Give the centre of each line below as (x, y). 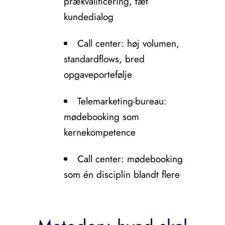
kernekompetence (99, 132)
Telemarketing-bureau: (122, 101)
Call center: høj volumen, (128, 43)
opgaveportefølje (98, 75)
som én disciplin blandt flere (122, 175)
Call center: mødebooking (130, 159)
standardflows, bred (104, 59)
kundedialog (88, 17)
